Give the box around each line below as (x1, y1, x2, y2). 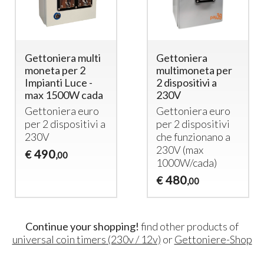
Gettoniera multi (24, 51, 101, 64)
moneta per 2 (24, 63, 85, 77)
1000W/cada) (156, 156, 217, 169)
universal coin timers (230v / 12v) (12, 233, 161, 246)
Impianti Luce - (24, 75, 93, 89)
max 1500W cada (24, 88, 103, 101)
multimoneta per (156, 63, 233, 77)
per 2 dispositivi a (24, 117, 105, 130)
